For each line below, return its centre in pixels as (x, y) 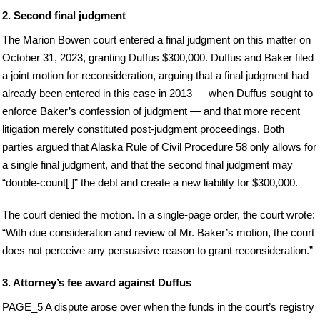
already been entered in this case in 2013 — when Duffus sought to (157, 94)
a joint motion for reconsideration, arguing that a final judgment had (155, 76)
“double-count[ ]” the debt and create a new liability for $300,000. (150, 183)
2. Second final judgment (64, 16)
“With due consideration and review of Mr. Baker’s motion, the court (158, 233)
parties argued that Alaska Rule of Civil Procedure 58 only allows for (159, 147)
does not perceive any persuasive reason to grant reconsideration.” (157, 251)
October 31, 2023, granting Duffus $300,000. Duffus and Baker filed (158, 58)
